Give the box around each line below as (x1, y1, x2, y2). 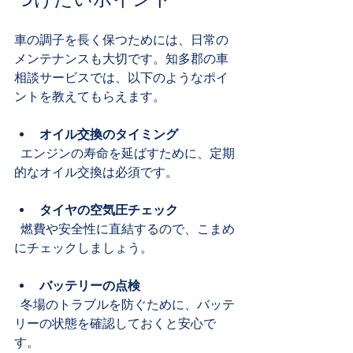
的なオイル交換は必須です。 (14, 164, 178, 180)
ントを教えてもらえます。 (14, 88, 165, 104)
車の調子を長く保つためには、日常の (14, 32, 229, 47)
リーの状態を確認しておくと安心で (14, 315, 216, 331)
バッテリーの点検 (39, 277, 140, 293)
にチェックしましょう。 (14, 240, 153, 255)
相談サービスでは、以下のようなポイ (14, 69, 229, 85)
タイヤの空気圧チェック (39, 202, 178, 217)
